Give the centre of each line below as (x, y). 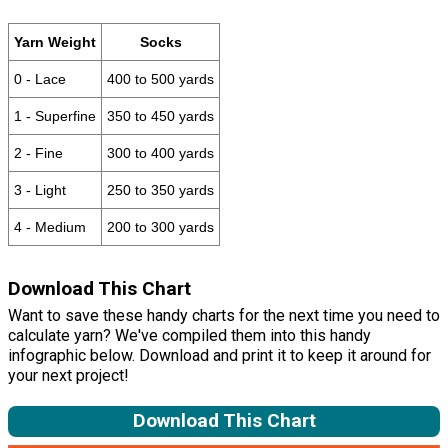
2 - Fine (38, 152)
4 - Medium (50, 226)
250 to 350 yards (160, 189)
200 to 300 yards (160, 226)
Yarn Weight (55, 41)
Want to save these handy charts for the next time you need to (224, 315)
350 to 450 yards (160, 115)
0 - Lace (40, 78)
